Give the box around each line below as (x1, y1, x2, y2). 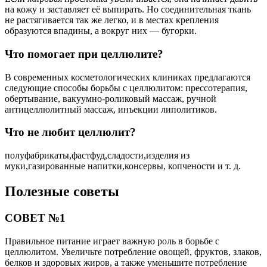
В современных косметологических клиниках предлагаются (5, 72, 250, 82)
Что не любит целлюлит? (5, 126, 136, 139)
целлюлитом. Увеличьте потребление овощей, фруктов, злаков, (5, 246, 262, 257)
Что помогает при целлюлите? (5, 47, 163, 60)
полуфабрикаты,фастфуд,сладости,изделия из (5, 150, 190, 161)
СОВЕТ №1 (5, 211, 66, 224)
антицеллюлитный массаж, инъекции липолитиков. (5, 104, 217, 114)
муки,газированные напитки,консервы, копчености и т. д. (5, 161, 241, 172)
